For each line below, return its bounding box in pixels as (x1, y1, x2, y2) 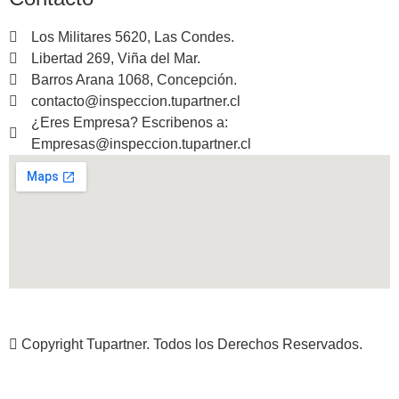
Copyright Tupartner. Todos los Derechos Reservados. (18, 336, 362, 352)
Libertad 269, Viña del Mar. (31, 50, 200, 66)
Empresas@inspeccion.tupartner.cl (31, 135, 251, 151)
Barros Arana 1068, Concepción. (31, 71, 237, 87)
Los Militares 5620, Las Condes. (31, 28, 234, 45)
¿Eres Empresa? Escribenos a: (31, 114, 228, 130)
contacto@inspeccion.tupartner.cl (31, 93, 240, 109)
